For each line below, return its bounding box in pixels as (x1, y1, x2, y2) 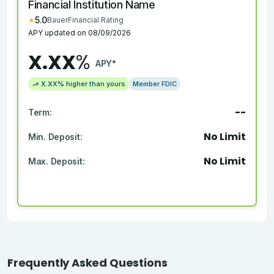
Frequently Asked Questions (7, 255, 168, 271)
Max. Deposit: (28, 156, 85, 167)
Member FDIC (133, 80, 177, 89)
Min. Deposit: (28, 131, 83, 143)
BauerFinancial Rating (47, 15, 124, 25)
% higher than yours (57, 80, 125, 89)
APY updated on (28, 28, 88, 38)
